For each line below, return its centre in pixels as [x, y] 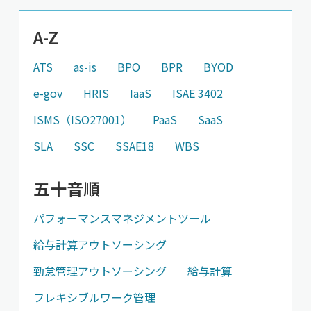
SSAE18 [134, 145]
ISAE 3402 [197, 93]
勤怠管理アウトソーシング [100, 270]
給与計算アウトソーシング [100, 244]
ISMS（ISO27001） [82, 119]
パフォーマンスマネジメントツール [122, 218]
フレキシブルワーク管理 [94, 297]
